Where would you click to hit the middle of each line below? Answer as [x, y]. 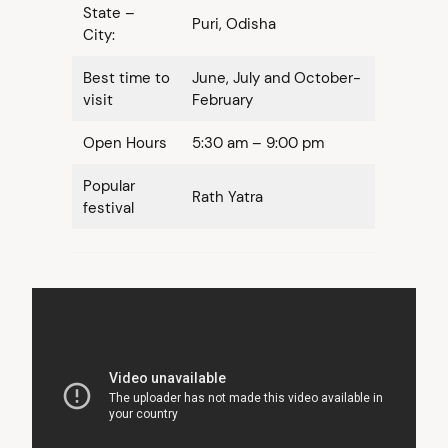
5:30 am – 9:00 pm [258, 143]
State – [109, 13]
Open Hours [125, 143]
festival [108, 208]
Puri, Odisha [234, 24]
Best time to [126, 78]
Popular [109, 186]
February [222, 100]
